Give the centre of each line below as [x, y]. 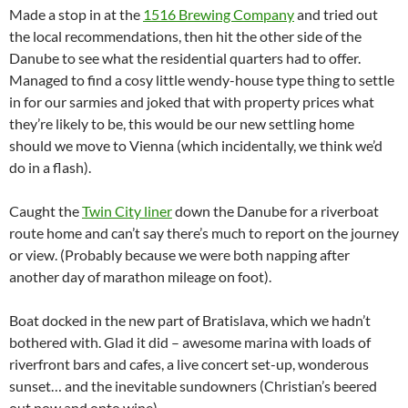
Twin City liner [127, 211]
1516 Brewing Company [219, 14]
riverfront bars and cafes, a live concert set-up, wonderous [189, 364]
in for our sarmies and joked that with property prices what [192, 102]
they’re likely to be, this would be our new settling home [182, 123]
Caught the [46, 211]
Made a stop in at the [76, 14]
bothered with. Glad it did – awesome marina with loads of [190, 342]
